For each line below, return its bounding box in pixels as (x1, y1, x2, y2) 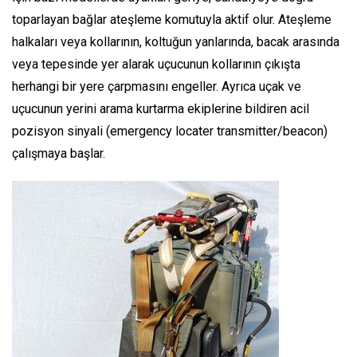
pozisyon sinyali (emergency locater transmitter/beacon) (12, 123, 328, 139)
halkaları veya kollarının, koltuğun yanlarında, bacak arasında (12, 33, 339, 49)
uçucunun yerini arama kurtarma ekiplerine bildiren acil (12, 100, 309, 116)
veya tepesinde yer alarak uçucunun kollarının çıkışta (12, 56, 300, 72)
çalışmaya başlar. (12, 145, 105, 161)
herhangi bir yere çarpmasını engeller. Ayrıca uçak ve (12, 78, 301, 94)
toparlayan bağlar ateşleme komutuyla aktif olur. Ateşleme (12, 11, 331, 27)
